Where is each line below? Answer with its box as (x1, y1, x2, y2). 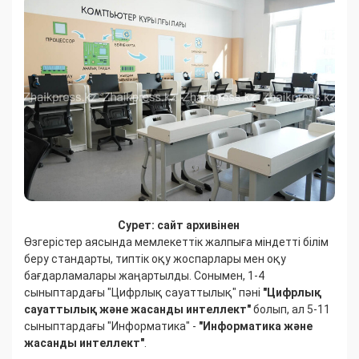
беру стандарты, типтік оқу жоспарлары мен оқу (24, 252, 286, 265)
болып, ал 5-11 (251, 302, 330, 316)
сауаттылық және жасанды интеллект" (24, 302, 251, 316)
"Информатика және (199, 319, 313, 333)
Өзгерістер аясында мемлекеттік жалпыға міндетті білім (24, 235, 329, 248)
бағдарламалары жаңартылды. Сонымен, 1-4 (24, 268, 264, 282)
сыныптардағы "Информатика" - (24, 319, 199, 333)
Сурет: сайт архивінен (117, 218, 242, 232)
